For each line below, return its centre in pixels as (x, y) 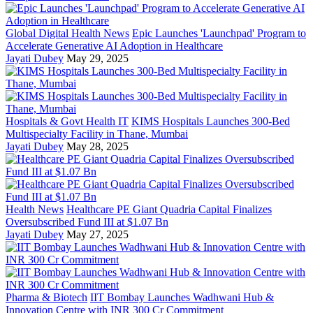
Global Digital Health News (67, 33)
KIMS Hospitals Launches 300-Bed (211, 121)
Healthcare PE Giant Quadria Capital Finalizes (169, 209)
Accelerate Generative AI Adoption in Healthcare (114, 45)
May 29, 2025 (97, 58)
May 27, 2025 (97, 234)
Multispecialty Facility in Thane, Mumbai (97, 133)
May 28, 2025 (97, 146)
